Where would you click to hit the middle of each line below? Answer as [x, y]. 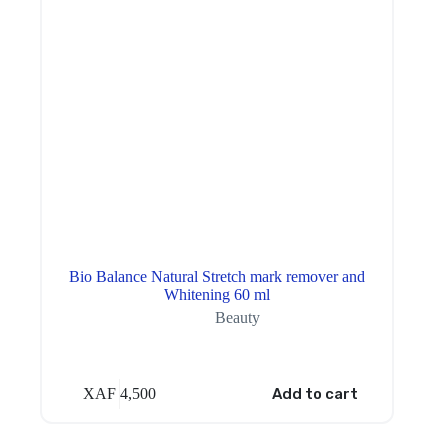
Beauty [237, 317]
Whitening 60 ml [217, 294]
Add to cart [314, 394]
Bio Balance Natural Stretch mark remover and [217, 276]
